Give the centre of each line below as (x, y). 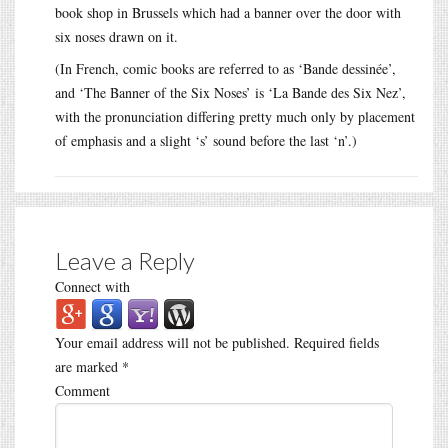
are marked (88, 367)
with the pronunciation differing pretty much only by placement (235, 117)
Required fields (334, 343)
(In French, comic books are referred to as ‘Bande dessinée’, (225, 69)
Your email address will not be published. (172, 343)
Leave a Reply (125, 261)
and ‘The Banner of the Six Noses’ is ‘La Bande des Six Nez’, (230, 93)
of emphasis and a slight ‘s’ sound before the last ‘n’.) (206, 141)
